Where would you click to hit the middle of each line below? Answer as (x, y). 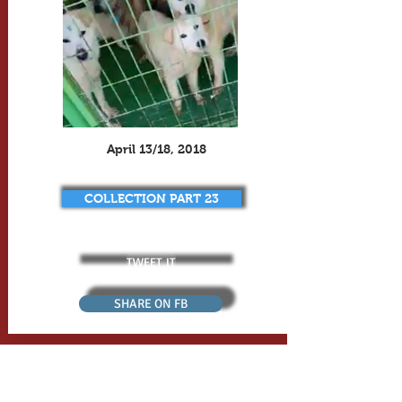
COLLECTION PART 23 (151, 198)
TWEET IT (151, 261)
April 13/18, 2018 (157, 149)
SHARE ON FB (150, 304)
